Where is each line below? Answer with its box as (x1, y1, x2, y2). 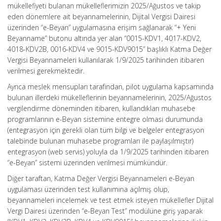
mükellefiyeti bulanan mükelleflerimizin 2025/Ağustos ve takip (7, 1, 201, 10)
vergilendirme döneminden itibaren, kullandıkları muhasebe (7, 104, 195, 113)
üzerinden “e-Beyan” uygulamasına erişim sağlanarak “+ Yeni (7, 23, 196, 32)
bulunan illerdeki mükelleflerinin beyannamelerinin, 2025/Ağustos (7, 93, 212, 102)
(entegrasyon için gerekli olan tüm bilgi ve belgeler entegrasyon (7, 125, 204, 135)
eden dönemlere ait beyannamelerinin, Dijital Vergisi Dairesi (7, 12, 195, 21)
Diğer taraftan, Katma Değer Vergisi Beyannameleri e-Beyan (7, 174, 194, 183)
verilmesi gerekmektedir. (7, 66, 84, 75)
